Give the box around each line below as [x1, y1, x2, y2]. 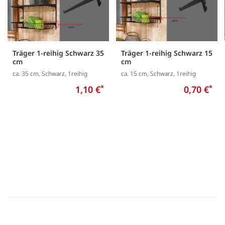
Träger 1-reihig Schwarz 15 [121, 48, 212, 58]
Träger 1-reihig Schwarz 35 [13, 48, 104, 58]
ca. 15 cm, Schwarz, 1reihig [121, 69, 196, 78]
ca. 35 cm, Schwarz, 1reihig [13, 69, 87, 78]
